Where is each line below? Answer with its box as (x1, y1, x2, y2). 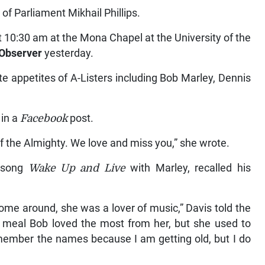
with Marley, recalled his (125, 162, 251, 174)
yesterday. (42, 47, 94, 60)
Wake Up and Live (28, 162, 125, 174)
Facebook (20, 112, 70, 125)
